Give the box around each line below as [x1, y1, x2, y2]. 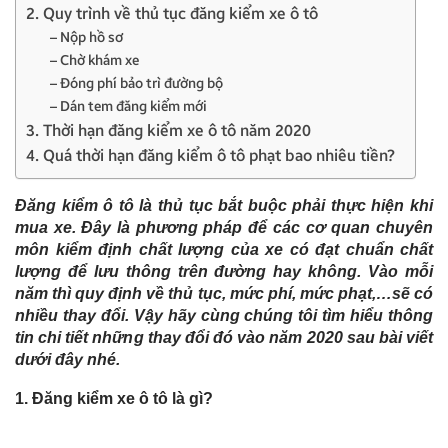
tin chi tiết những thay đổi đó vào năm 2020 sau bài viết [15, 328, 433, 346]
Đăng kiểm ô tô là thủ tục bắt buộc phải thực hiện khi [15, 196, 433, 214]
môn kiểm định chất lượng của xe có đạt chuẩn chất [15, 240, 433, 258]
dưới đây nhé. [15, 350, 120, 368]
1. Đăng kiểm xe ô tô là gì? [15, 389, 213, 407]
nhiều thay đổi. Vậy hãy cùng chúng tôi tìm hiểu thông [15, 306, 433, 324]
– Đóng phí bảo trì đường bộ [50, 74, 223, 92]
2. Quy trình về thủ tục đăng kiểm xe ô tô [26, 3, 318, 23]
